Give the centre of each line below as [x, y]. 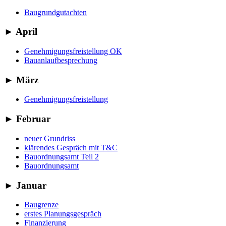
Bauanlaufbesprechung [61, 60]
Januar [30, 185]
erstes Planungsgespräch [63, 214]
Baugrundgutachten [55, 12]
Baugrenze [41, 205]
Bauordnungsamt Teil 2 [62, 156]
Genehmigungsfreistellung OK [73, 51]
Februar [32, 119]
